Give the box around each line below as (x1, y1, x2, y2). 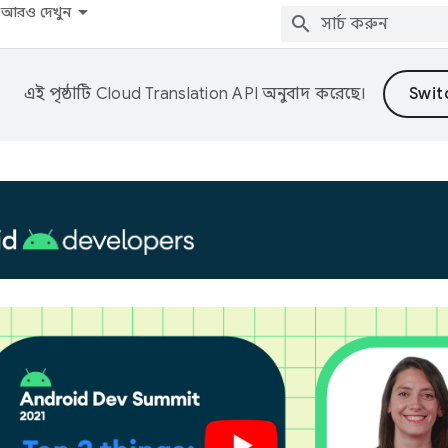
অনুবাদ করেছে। (258, 84, 367, 104)
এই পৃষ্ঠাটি (24, 84, 96, 104)
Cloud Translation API (95, 84, 259, 104)
